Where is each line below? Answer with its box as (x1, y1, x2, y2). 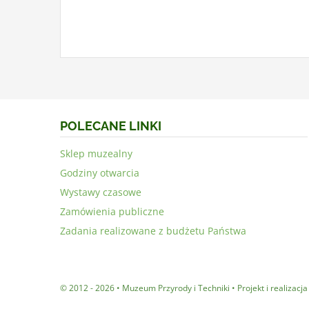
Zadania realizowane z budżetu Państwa (59, 224, 246, 238)
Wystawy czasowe (59, 186, 141, 199)
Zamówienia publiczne (59, 205, 164, 219)
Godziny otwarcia (59, 166, 139, 180)
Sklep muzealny (59, 147, 132, 161)
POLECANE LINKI (59, 119, 161, 134)
